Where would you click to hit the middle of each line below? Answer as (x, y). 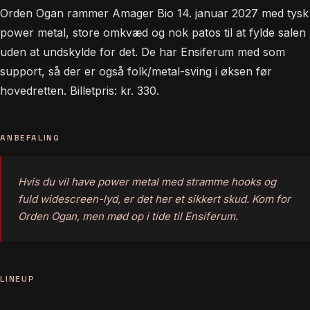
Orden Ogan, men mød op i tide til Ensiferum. (128, 216)
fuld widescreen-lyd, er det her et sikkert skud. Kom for (154, 199)
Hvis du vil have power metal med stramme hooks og (147, 182)
